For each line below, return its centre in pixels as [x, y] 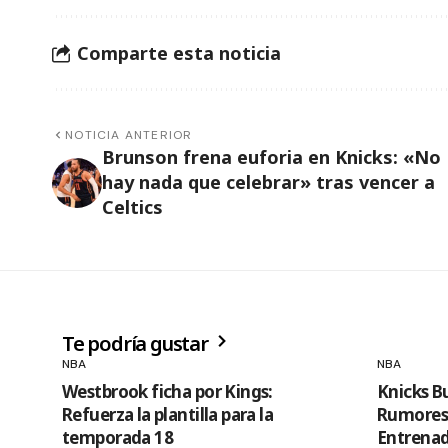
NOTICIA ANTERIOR [129, 135]
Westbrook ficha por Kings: [167, 392]
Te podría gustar [137, 344]
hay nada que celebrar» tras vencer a [268, 182]
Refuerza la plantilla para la [168, 415]
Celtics [132, 207]
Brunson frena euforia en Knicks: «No [271, 157]
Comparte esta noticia [179, 52]
